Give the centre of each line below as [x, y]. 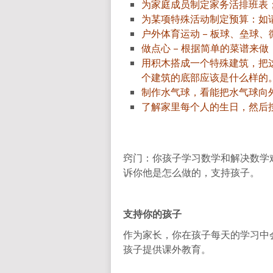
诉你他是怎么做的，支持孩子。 [191, 172]
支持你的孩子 [152, 214]
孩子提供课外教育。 [167, 249]
